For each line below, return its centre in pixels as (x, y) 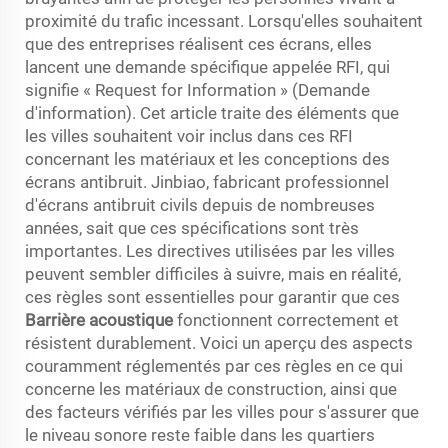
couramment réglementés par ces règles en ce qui (214, 365)
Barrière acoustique (101, 319)
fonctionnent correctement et (288, 319)
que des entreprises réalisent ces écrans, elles (198, 43)
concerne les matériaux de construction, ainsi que (211, 388)
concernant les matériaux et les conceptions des (207, 158)
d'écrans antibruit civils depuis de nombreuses (200, 204)
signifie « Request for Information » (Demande (197, 89)
